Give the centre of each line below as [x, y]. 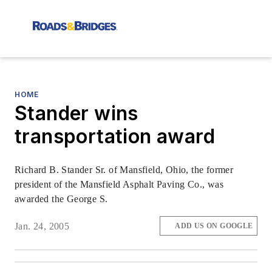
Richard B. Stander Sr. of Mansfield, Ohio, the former [124, 170]
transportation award [115, 136]
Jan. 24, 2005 [42, 226]
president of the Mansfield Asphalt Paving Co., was [119, 184]
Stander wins [76, 113]
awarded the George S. [61, 199]
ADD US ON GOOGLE [214, 226]
